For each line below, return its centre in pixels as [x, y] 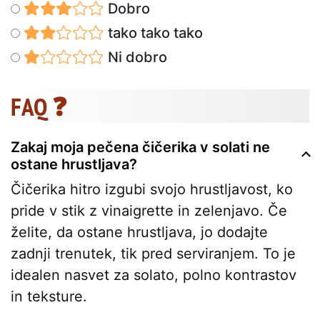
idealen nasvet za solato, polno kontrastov [154, 275]
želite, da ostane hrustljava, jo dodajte [139, 232]
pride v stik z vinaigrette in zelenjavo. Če [149, 210]
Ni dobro [135, 57]
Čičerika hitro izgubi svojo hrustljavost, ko [152, 189]
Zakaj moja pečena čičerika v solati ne [140, 147]
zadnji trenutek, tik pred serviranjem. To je [153, 253]
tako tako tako [153, 32]
